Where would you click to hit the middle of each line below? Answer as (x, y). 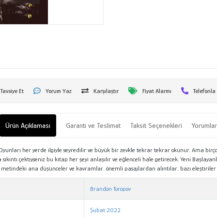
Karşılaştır (106, 91)
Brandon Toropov (111, 188)
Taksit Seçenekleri (156, 125)
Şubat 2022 (106, 210)
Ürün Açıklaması (28, 125)
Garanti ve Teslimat (93, 125)
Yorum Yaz (59, 91)
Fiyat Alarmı (157, 91)
